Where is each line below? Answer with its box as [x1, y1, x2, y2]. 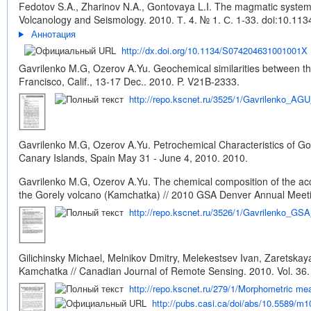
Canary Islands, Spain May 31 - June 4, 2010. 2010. [19, 151, 248, 165]
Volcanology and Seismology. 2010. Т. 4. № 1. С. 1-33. [19, 12, 262, 26]
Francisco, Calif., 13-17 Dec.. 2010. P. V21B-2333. [19, 74, 239, 88]
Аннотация [31, 27, 76, 40]
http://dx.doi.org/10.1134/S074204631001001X [121, 44, 308, 57]
